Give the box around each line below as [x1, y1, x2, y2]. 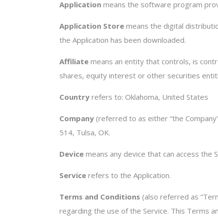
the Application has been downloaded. [59, 35, 186, 45]
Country [59, 92, 90, 102]
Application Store [59, 21, 124, 31]
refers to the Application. [86, 170, 171, 180]
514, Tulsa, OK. [59, 127, 110, 137]
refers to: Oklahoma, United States [90, 92, 208, 102]
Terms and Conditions [59, 192, 140, 201]
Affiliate [59, 56, 89, 66]
